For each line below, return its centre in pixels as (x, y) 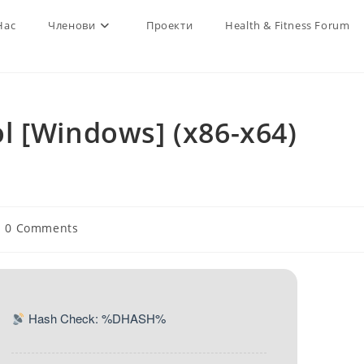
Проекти (169, 25)
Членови (72, 25)
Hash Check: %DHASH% (95, 318)
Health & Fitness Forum (288, 25)
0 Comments (42, 228)
